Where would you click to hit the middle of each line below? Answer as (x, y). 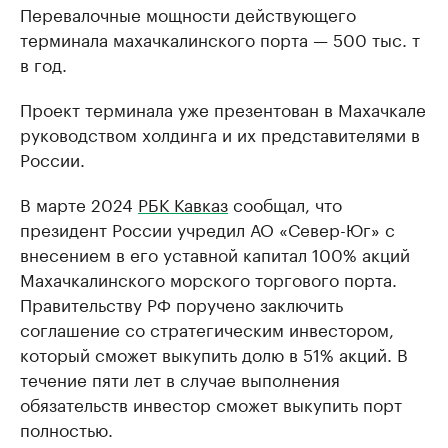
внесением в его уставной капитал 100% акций (215, 253)
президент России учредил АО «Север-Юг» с (207, 228)
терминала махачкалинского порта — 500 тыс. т (220, 38)
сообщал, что (285, 203)
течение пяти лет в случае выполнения (180, 378)
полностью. (66, 428)
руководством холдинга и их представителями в (220, 133)
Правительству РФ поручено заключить (181, 303)
